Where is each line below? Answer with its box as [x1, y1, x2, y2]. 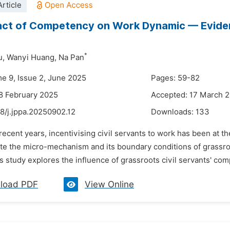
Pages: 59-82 [151, 73, 200, 83]
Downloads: [151, 107, 196, 117]
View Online [85, 179, 134, 189]
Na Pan [59, 53, 84, 62]
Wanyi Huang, [7, 53, 56, 62]
